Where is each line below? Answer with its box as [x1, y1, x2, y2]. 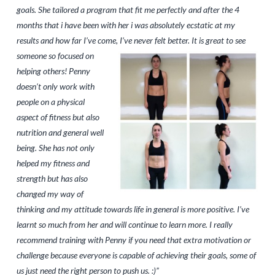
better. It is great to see [167, 35, 246, 46]
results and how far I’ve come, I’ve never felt [16, 35, 168, 46]
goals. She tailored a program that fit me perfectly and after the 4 [16, 4, 239, 15]
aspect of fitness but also [16, 112, 99, 123]
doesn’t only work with [16, 81, 95, 92]
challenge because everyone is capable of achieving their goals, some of [16, 250, 256, 261]
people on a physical [16, 96, 85, 107]
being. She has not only [16, 142, 95, 153]
